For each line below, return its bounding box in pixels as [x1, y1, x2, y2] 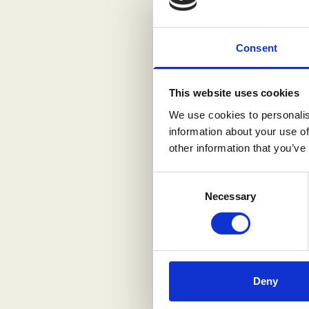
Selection [152, 190, 195, 203]
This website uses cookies [168, 87, 299, 99]
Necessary [205, 190, 256, 202]
